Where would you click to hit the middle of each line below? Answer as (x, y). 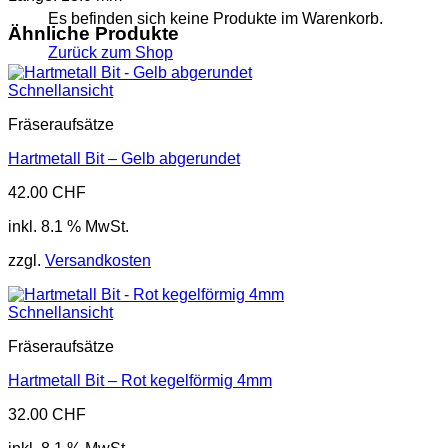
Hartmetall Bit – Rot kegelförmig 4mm (140, 381)
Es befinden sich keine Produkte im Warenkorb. (215, 18)
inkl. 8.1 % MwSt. (68, 227)
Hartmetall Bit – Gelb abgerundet (124, 159)
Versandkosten (98, 261)
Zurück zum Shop (110, 52)
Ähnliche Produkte (93, 34)
